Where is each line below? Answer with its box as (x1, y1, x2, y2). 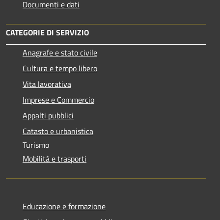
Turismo (23, 138, 49, 151)
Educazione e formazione (23, 200, 106, 212)
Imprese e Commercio (23, 93, 94, 106)
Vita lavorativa (23, 78, 71, 90)
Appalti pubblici (23, 109, 74, 121)
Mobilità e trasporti (23, 152, 86, 165)
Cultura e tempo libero (23, 62, 97, 74)
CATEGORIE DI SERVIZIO (6, 26, 89, 38)
